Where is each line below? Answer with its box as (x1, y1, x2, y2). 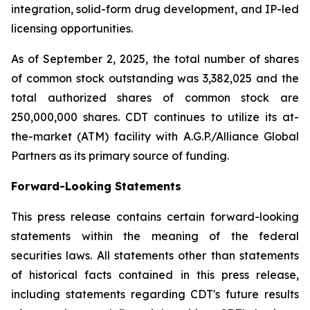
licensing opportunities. (11, 21, 133, 35)
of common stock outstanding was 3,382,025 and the (11, 71, 299, 85)
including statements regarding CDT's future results (11, 287, 299, 301)
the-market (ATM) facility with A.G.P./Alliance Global (11, 129, 299, 143)
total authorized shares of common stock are (11, 91, 299, 104)
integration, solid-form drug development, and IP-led (11, 2, 299, 16)
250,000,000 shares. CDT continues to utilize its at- (11, 110, 299, 124)
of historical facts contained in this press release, (11, 268, 299, 282)
